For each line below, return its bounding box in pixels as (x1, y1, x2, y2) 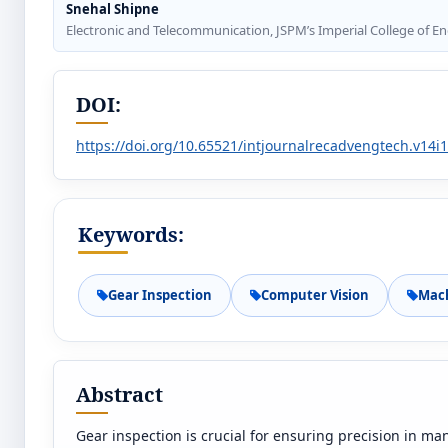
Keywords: (78, 221, 184, 248)
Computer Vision (261, 286, 369, 304)
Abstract (76, 381, 163, 408)
